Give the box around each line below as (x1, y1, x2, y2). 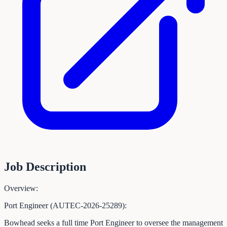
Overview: (4, 183, 38, 193)
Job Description (4, 160, 86, 173)
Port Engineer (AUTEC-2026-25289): (4, 201, 127, 210)
